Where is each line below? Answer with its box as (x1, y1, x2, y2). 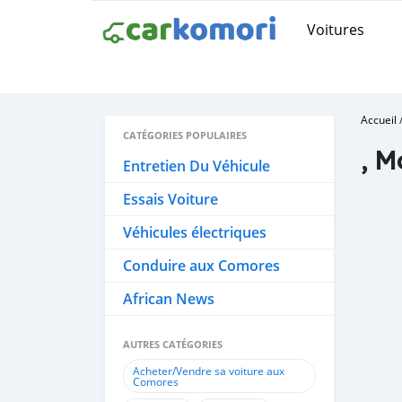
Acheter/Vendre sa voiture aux (133, 363, 284, 378)
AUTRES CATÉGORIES (123, 337, 223, 351)
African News (123, 289, 214, 309)
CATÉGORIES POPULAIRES (123, 128, 247, 142)
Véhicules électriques (123, 223, 267, 242)
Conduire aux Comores (123, 256, 280, 275)
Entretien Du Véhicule (123, 156, 270, 176)
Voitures (307, 19, 364, 39)
